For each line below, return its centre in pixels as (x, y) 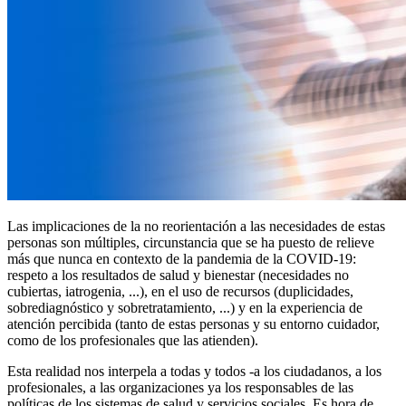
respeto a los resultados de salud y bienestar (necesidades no (178, 275)
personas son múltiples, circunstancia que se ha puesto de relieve (191, 242)
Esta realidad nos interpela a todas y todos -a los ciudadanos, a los (194, 371)
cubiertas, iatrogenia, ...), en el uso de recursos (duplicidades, (180, 291)
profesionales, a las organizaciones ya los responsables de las (180, 387)
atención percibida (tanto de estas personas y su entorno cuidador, (193, 324)
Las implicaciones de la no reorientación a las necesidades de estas (196, 226)
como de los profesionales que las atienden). (133, 340)
